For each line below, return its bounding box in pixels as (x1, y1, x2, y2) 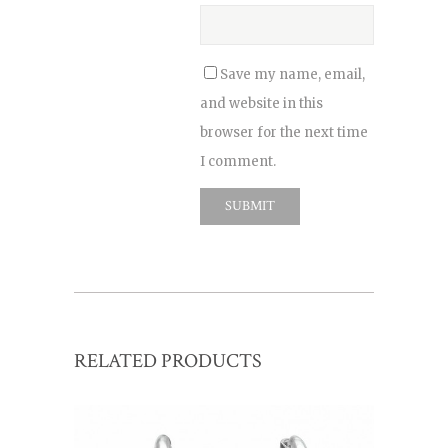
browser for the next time (200, 124, 368, 141)
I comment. (200, 153, 276, 170)
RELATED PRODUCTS (74, 348, 262, 374)
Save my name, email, (220, 66, 365, 83)
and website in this (200, 95, 323, 112)
